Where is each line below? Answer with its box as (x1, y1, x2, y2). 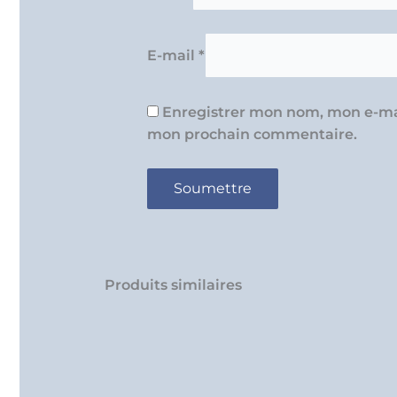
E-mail (147, 47, 198, 65)
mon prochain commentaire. (147, 125, 357, 143)
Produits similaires (105, 276, 242, 294)
